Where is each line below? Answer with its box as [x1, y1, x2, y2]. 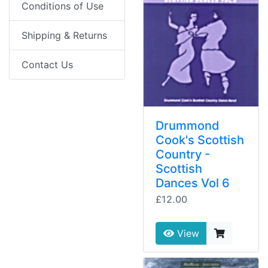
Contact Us [22, 59, 73, 71]
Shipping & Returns [22, 29, 107, 42]
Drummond [156, 118, 220, 133]
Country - [156, 147, 210, 162]
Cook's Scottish [156, 133, 244, 148]
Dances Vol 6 [156, 176, 230, 191]
